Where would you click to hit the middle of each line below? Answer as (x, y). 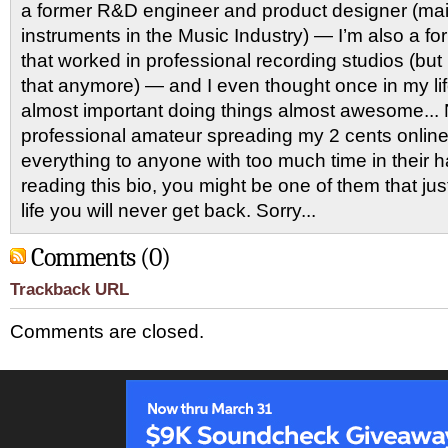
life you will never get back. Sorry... (168, 210)
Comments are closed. (107, 331)
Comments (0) (100, 257)
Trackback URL (69, 289)
